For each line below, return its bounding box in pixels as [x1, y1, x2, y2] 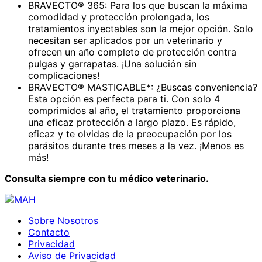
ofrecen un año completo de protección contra [28, 46, 236, 58]
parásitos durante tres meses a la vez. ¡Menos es [28, 140, 244, 152]
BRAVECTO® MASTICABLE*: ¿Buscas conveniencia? [28, 81, 257, 94]
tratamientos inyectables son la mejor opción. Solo [28, 23, 253, 35]
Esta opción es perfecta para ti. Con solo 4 [28, 93, 220, 105]
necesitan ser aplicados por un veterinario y [28, 35, 222, 47]
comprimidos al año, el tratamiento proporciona [28, 105, 240, 117]
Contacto [28, 226, 70, 239]
